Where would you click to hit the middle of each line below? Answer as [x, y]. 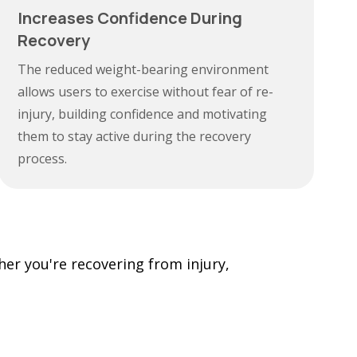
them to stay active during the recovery [135, 136]
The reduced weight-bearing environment [143, 69]
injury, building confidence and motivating [143, 114]
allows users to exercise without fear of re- [146, 92]
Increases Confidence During [130, 18]
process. [43, 159]
